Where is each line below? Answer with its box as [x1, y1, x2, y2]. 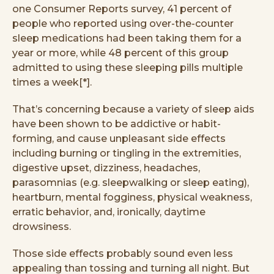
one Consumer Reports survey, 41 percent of [12, 2, 231, 15]
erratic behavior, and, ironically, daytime [12, 206, 206, 218]
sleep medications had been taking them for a [12, 32, 242, 44]
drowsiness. [12, 220, 71, 232]
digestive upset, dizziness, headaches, [12, 161, 200, 174]
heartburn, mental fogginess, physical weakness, [12, 191, 252, 203]
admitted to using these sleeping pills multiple [12, 61, 243, 73]
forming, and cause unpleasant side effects [12, 132, 226, 144]
